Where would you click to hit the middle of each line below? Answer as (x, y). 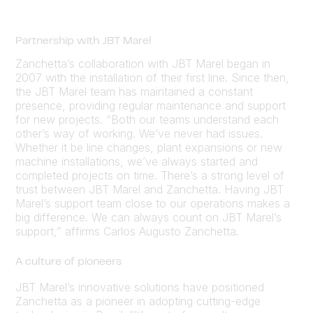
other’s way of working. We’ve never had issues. (139, 134)
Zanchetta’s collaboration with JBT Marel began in (143, 64)
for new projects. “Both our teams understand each (147, 120)
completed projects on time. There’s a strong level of (150, 176)
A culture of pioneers (68, 262)
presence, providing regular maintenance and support (151, 106)
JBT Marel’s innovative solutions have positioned (140, 287)
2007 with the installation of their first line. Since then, (152, 78)
